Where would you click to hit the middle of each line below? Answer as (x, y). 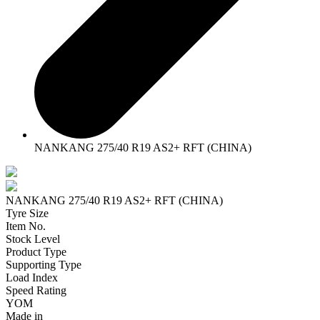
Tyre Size (27, 214)
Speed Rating (36, 291)
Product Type (36, 252)
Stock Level (33, 239)
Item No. (26, 226)
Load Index (32, 278)
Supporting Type (44, 265)
